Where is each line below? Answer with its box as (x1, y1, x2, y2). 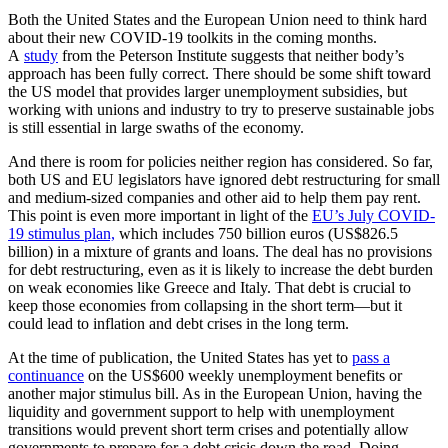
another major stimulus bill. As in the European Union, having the (8, 384, 422, 402)
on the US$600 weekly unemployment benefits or (84, 366, 402, 384)
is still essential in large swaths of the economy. (8, 118, 304, 136)
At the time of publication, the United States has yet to (8, 348, 352, 366)
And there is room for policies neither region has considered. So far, (8, 152, 433, 170)
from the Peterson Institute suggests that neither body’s (58, 46, 404, 64)
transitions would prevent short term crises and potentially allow (8, 420, 409, 438)
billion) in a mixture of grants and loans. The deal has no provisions (8, 242, 432, 260)
